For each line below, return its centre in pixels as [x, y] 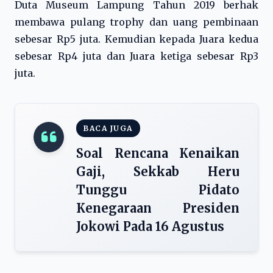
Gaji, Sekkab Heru [158, 172]
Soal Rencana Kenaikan [158, 153]
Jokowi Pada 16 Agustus [150, 226]
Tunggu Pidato [158, 190]
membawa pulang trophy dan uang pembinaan [136, 22]
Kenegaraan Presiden [158, 208]
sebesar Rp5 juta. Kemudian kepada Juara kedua [136, 39]
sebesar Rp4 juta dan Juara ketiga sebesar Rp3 [136, 56]
